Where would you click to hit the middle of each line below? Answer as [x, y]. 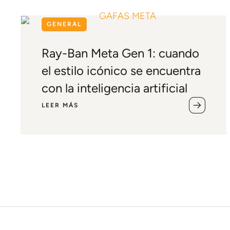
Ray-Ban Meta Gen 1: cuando [120, 53]
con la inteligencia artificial [114, 88]
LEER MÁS [60, 105]
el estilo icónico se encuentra [121, 71]
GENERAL [64, 24]
